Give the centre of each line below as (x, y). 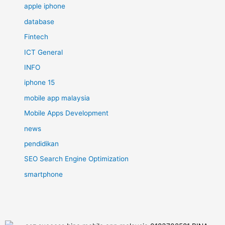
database (39, 21)
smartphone (44, 174)
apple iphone (45, 6)
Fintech (36, 37)
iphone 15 (40, 83)
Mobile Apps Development (67, 113)
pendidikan (42, 143)
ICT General (44, 52)
